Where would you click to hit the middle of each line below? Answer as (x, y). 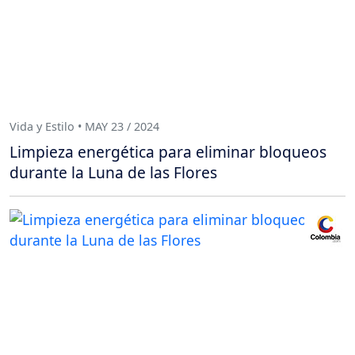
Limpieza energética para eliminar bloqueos (168, 151)
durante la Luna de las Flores (113, 172)
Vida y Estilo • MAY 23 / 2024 (84, 127)
